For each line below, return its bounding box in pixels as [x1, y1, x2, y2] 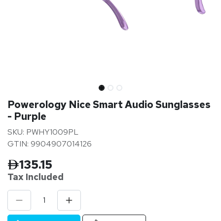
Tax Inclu [7, 171, 46, 183]
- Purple [7, 110, 46, 123]
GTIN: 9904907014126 [7, 138, 92, 149]
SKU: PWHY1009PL [7, 126, 78, 137]
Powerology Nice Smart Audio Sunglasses [7, 98, 211, 111]
